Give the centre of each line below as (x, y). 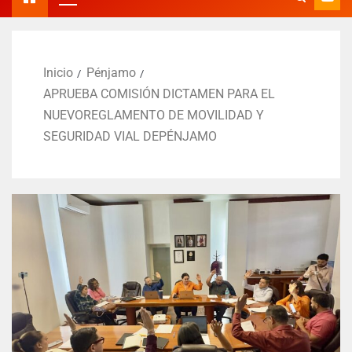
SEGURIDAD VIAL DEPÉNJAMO (130, 136)
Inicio (58, 72)
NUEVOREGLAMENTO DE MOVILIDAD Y (154, 115)
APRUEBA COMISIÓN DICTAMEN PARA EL (159, 93)
